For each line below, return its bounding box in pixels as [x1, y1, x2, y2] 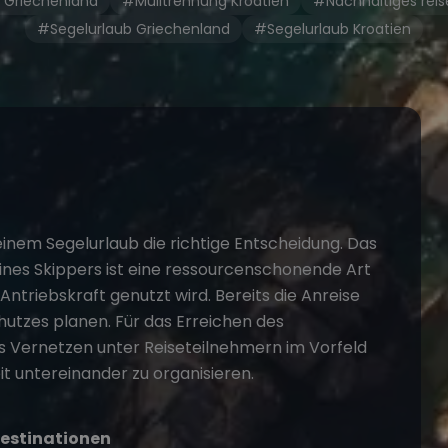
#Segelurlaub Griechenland [37, 19, 230, 39]
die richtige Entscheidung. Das [139, 232, 377, 255]
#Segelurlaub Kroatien [254, 19, 411, 39]
